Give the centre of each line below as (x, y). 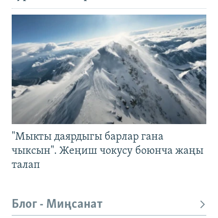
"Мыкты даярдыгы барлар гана (88, 137)
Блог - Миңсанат (57, 205)
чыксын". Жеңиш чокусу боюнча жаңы (108, 151)
